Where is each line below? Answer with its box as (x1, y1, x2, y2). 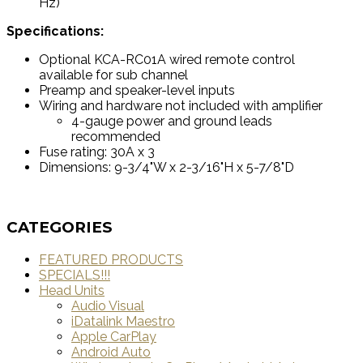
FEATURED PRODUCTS (39, 252, 183, 268)
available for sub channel (39, 66, 188, 83)
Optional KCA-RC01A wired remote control (39, 51, 295, 67)
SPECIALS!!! (39, 267, 110, 284)
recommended (71, 128, 160, 144)
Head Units (39, 283, 105, 299)
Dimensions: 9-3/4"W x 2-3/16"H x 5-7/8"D (39, 159, 294, 175)
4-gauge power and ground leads (71, 113, 272, 129)
